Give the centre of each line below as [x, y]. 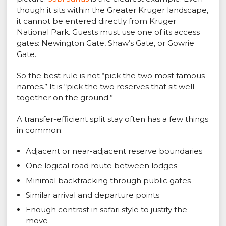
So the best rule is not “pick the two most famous [111, 76]
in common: [40, 130]
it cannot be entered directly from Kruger [97, 21]
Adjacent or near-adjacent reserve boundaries [114, 151]
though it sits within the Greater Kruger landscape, [113, 10]
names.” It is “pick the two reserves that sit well [106, 87]
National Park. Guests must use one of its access [108, 32]
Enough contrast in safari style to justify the [107, 210]
